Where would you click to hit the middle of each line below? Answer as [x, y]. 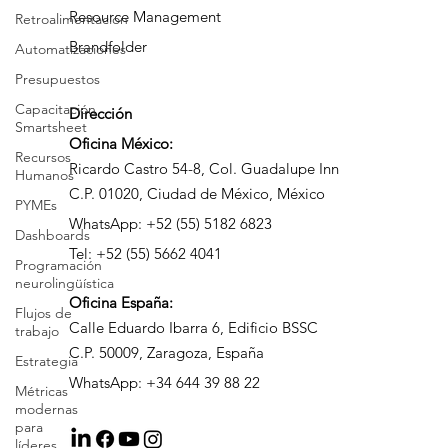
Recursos [43, 157]
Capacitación [55, 109]
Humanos [44, 175]
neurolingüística [64, 283]
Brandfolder [107, 86]
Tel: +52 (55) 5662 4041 [145, 294]
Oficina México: [120, 184]
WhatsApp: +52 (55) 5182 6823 [170, 264]
